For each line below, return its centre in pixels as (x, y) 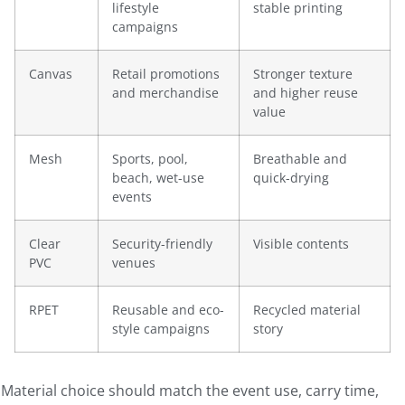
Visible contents (301, 243)
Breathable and (300, 158)
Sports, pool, (150, 158)
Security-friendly (162, 243)
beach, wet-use (158, 177)
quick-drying (291, 177)
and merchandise (165, 92)
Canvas (51, 73)
